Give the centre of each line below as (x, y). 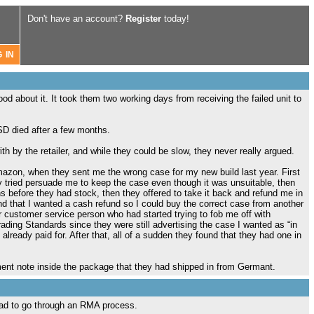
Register (143, 19)
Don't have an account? (76, 19)
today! (175, 19)
